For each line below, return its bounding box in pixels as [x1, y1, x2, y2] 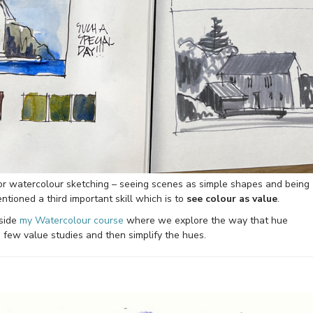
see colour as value [187, 191, 277, 205]
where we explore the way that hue [124, 213, 288, 227]
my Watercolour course [20, 213, 124, 227]
